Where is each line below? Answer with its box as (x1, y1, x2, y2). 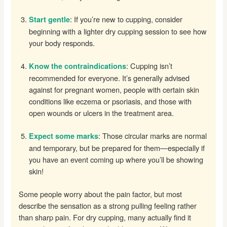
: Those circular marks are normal (98, 130, 207, 141)
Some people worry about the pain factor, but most (19, 188, 182, 199)
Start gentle (29, 14, 70, 24)
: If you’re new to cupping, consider (70, 13, 183, 24)
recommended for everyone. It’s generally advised (29, 72, 190, 83)
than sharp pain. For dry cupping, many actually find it (19, 211, 192, 222)
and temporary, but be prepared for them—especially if (29, 142, 205, 153)
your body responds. (29, 37, 95, 48)
